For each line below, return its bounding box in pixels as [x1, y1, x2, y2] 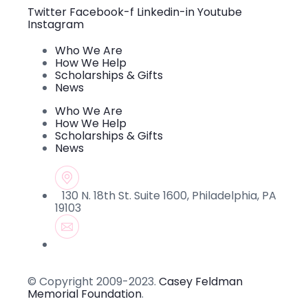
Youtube [197, 4, 242, 20]
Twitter [27, 4, 67, 20]
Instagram [27, 16, 84, 32]
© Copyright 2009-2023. [27, 274, 159, 289]
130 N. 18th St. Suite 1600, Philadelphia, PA [62, 188, 276, 203]
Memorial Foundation [27, 286, 142, 302]
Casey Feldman [159, 274, 243, 289]
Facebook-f [69, 4, 134, 20]
